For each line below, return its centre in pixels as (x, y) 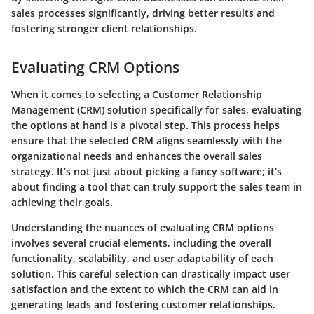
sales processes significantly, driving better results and (143, 13)
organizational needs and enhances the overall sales (137, 156)
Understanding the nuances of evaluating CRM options (143, 227)
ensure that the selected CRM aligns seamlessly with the (146, 140)
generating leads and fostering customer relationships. (143, 304)
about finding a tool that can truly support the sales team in (157, 186)
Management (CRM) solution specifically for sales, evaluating (156, 109)
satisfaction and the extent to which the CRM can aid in (145, 289)
